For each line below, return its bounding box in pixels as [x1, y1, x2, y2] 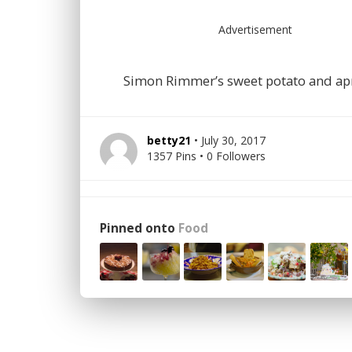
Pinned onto [100, 220, 178, 236]
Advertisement [218, 22, 295, 37]
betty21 [147, 133, 191, 148]
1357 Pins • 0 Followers [147, 148, 266, 163]
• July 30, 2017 [194, 133, 266, 148]
